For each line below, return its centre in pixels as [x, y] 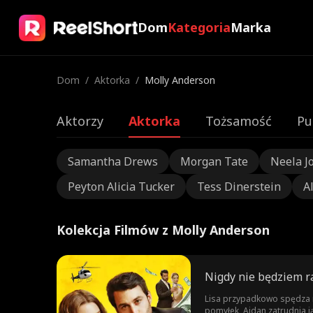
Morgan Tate [214, 161]
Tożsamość [238, 121]
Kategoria [199, 27]
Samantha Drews [112, 161]
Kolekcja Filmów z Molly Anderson [163, 230]
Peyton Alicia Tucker [121, 187]
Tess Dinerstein [239, 187]
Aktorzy [80, 121]
